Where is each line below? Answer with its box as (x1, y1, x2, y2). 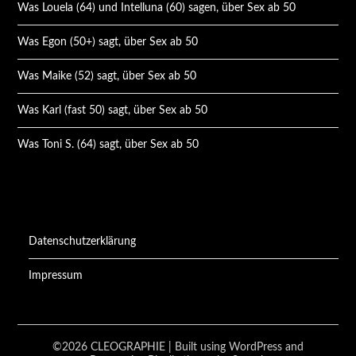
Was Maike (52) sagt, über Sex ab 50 (17, 70, 197, 82)
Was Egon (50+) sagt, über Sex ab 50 (17, 36, 199, 48)
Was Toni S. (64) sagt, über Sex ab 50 (17, 138, 199, 150)
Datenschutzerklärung (29, 235, 137, 247)
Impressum (29, 269, 83, 281)
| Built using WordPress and (168, 341, 304, 353)
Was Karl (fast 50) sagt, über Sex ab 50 (17, 104, 208, 116)
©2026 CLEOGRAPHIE (52, 341, 168, 353)
